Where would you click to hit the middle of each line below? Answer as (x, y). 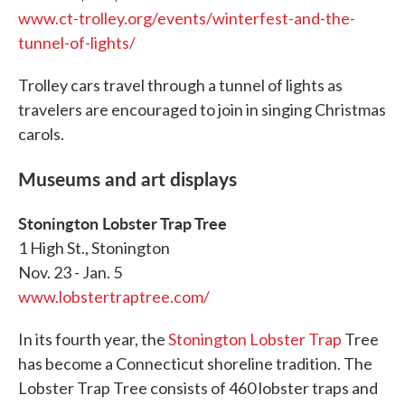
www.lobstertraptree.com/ (114, 297)
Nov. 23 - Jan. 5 (70, 273)
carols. (41, 134)
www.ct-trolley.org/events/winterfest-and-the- (187, 19)
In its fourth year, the (93, 339)
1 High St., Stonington (94, 248)
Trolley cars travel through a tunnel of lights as (180, 85)
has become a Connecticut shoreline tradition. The (195, 364)
